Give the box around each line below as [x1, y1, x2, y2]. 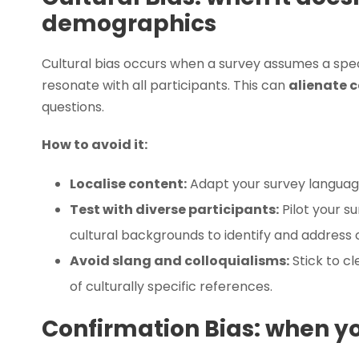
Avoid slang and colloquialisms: [70, 251, 289, 270]
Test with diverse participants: [70, 200, 279, 219]
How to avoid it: [42, 135, 147, 154]
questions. [42, 97, 104, 116]
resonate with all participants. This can [42, 75, 288, 95]
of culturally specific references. [70, 276, 272, 296]
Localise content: [70, 174, 187, 193]
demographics [42, 7, 216, 39]
